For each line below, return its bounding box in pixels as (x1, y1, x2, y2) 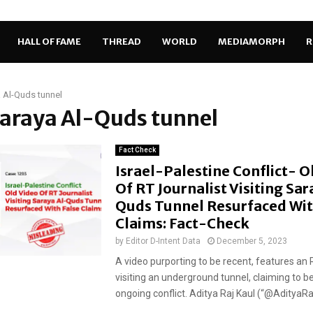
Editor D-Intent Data (125, 236, 201, 246)
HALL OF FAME (17, 36, 81, 48)
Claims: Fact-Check (115, 214, 252, 232)
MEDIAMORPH (217, 36, 285, 48)
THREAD (101, 36, 141, 48)
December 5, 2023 (216, 236, 287, 246)
